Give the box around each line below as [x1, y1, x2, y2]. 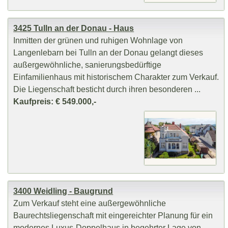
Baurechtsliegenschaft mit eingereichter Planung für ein [13, 211, 213, 220]
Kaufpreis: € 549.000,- [13, 96, 97, 106]
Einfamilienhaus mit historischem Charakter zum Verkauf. [13, 72, 219, 81]
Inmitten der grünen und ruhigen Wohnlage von [13, 35, 183, 45]
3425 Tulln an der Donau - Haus [13, 23, 134, 33]
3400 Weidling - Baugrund [13, 186, 113, 196]
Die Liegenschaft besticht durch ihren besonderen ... [13, 84, 201, 94]
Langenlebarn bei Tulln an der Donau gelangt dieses [13, 47, 204, 57]
